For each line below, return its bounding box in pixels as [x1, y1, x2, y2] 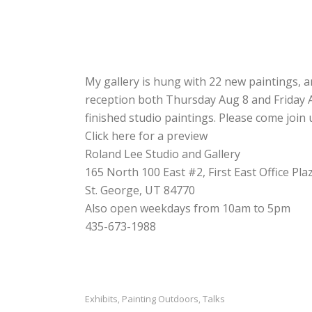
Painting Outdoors [122, 292, 198, 305]
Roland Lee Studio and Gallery [85, 146, 240, 162]
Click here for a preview [85, 127, 208, 143]
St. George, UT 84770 [85, 182, 195, 198]
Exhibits [85, 292, 118, 305]
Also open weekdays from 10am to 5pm [85, 200, 290, 216]
